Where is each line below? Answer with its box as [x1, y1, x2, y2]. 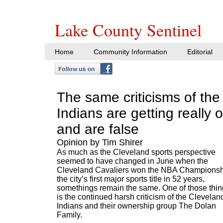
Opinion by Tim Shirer [57, 137, 143, 147]
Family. [57, 211, 82, 219]
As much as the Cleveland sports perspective [57, 148, 216, 156]
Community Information [94, 48, 167, 56]
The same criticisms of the [57, 90, 220, 105]
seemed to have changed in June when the [57, 157, 208, 165]
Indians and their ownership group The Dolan [57, 202, 216, 210]
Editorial [187, 48, 213, 56]
